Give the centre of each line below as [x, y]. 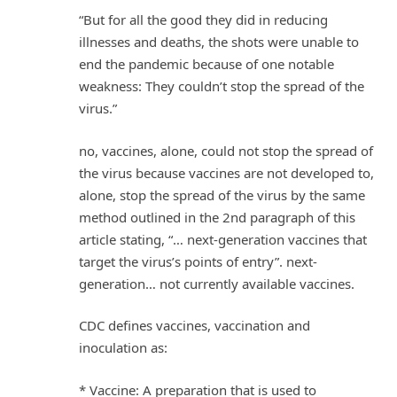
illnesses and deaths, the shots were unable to [219, 42]
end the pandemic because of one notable [206, 64]
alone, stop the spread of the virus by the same [222, 195]
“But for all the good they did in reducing [203, 20]
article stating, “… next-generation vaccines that [223, 239]
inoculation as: [123, 348]
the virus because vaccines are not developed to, [226, 172]
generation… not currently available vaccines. [217, 283]
